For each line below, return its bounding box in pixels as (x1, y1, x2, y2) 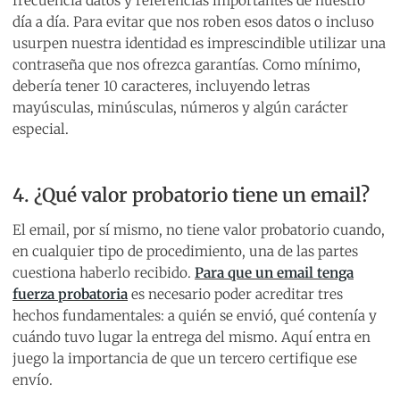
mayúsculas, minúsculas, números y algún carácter (12, 99, 348, 117)
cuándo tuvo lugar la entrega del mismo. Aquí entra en (12, 329, 371, 346)
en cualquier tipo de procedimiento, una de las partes (12, 243, 358, 261)
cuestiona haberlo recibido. (12, 264, 195, 282)
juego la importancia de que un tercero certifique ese (12, 350, 357, 368)
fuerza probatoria (12, 286, 128, 304)
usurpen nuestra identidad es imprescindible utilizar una (12, 35, 386, 53)
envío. (12, 371, 53, 389)
